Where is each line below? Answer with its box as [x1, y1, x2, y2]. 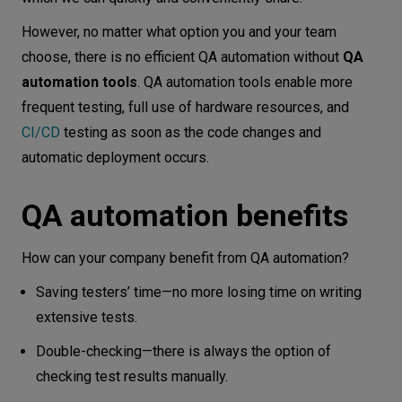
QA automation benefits [22, 197, 355, 234]
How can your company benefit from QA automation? [22, 249, 353, 267]
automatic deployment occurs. [22, 149, 213, 167]
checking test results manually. [36, 368, 228, 386]
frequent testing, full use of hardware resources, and [22, 99, 349, 117]
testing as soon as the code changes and [60, 124, 321, 142]
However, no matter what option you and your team [22, 23, 336, 41]
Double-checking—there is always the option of [36, 343, 331, 361]
